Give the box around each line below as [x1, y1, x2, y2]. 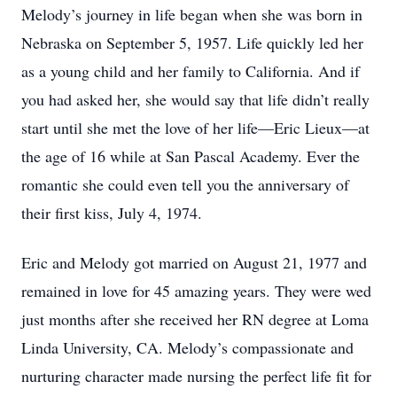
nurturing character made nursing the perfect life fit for [21, 365, 371, 386]
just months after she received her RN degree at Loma [21, 308, 369, 330]
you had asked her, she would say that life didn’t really [21, 89, 370, 110]
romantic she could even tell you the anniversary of [21, 174, 349, 195]
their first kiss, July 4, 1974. [21, 202, 202, 223]
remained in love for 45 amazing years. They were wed [21, 280, 371, 301]
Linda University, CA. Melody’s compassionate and [21, 337, 354, 358]
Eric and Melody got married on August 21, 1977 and [21, 252, 367, 273]
